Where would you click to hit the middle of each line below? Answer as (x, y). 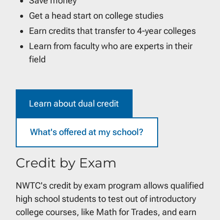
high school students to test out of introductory (106, 198)
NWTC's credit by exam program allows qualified (110, 185)
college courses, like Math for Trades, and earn (106, 212)
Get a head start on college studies (96, 16)
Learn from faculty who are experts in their (111, 46)
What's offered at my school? (87, 132)
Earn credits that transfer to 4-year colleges (113, 31)
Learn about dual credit (74, 103)
